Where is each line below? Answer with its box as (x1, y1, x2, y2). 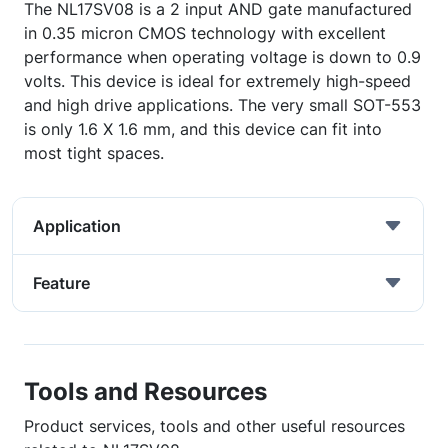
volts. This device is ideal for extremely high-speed (24, 71, 411, 91)
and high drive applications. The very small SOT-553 (24, 95, 421, 115)
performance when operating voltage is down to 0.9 (24, 47, 421, 67)
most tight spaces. (24, 143, 164, 163)
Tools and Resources (24, 376, 267, 406)
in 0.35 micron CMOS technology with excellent (24, 23, 386, 43)
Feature (33, 273, 90, 293)
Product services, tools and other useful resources (24, 416, 405, 436)
